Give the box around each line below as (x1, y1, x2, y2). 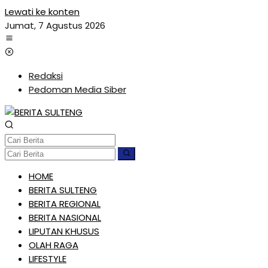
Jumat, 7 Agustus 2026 (5, 19, 105, 32)
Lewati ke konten (5, 5, 80, 18)
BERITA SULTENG (29, 184, 97, 196)
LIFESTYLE (29, 252, 66, 265)
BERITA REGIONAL (29, 197, 100, 210)
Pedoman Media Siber (29, 83, 126, 96)
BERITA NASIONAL (29, 211, 101, 224)
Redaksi (29, 69, 63, 82)
